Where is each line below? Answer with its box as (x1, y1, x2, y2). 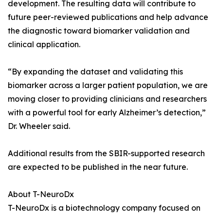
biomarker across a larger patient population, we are (8, 80, 208, 91)
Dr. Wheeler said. (8, 121, 70, 131)
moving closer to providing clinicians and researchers (8, 94, 207, 104)
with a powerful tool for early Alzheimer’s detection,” (8, 108, 206, 118)
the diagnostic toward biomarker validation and (8, 26, 190, 36)
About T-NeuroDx (8, 189, 74, 200)
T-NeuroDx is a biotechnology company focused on (8, 203, 200, 213)
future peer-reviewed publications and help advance (8, 12, 208, 22)
